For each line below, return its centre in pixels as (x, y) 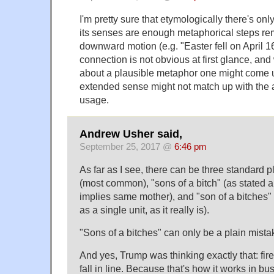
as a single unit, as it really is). (144, 210)
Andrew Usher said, (131, 134)
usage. (94, 99)
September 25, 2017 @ (127, 147)
